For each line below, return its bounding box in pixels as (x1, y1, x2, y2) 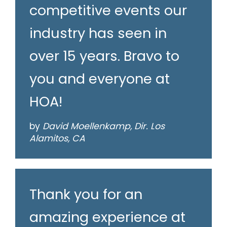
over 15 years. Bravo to (29, 47, 179, 66)
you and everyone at (29, 69, 170, 89)
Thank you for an (29, 185, 142, 204)
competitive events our (29, 1, 187, 20)
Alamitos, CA (29, 132, 85, 145)
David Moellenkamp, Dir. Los (43, 120, 165, 133)
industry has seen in (29, 24, 167, 43)
